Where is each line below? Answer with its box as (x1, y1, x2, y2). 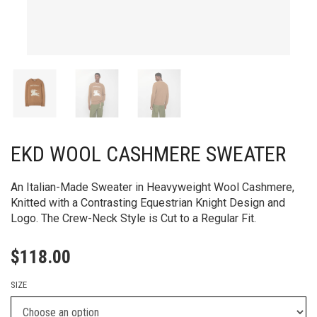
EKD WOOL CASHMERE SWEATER (11, 142, 286, 166)
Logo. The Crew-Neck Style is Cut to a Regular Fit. (11, 212, 256, 225)
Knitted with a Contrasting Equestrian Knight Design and (11, 196, 285, 209)
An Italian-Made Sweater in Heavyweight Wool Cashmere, (11, 180, 294, 194)
